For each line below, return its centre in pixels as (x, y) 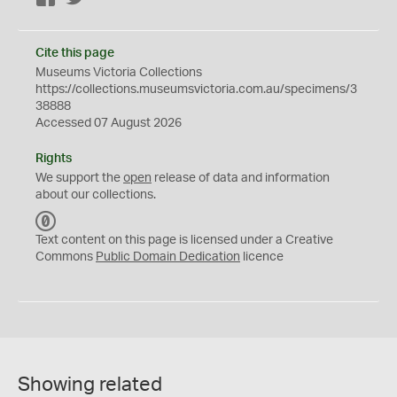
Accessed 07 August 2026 (109, 123)
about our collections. (96, 195)
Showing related (90, 385)
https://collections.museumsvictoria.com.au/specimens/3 (196, 90)
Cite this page (75, 53)
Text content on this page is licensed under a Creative (184, 240)
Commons (66, 257)
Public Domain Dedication (168, 257)
